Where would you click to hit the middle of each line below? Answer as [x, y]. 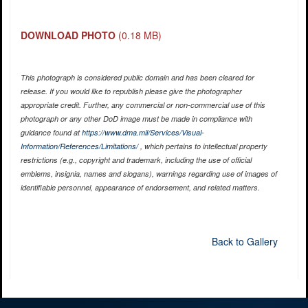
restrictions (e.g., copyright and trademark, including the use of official [136, 160]
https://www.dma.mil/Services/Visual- [143, 133]
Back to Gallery [244, 242]
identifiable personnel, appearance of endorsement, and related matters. [140, 188]
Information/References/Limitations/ [79, 146]
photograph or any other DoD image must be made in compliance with [136, 119]
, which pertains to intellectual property [202, 146]
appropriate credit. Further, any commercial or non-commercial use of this [143, 105]
